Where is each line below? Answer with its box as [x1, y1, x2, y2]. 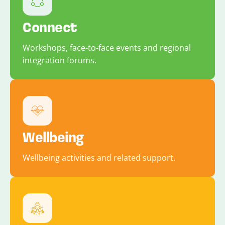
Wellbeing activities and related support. [23, 152, 175, 164]
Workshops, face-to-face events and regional [23, 42, 191, 54]
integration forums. [23, 55, 96, 66]
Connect [23, 18, 77, 36]
